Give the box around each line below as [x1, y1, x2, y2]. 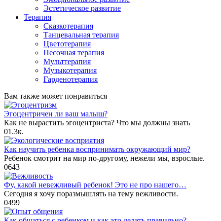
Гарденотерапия [43, 74, 98, 83]
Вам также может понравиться [4, 91, 107, 100]
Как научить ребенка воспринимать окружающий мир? [4, 145, 190, 153]
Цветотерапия [43, 39, 91, 48]
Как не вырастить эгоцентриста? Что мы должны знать [4, 118, 190, 127]
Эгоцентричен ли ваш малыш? [4, 109, 108, 118]
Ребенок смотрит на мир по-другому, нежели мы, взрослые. [4, 153, 205, 162]
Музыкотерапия [43, 66, 97, 74]
